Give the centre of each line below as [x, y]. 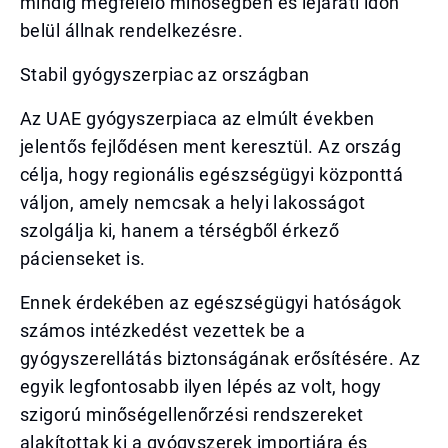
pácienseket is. [83, 258]
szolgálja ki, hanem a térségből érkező [180, 230]
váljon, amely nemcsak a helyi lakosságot [193, 202]
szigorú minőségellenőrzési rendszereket [192, 414]
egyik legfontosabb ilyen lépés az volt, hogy [201, 386]
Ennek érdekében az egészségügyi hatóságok [211, 302]
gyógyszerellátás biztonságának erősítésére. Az [220, 358]
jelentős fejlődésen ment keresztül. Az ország [211, 146]
